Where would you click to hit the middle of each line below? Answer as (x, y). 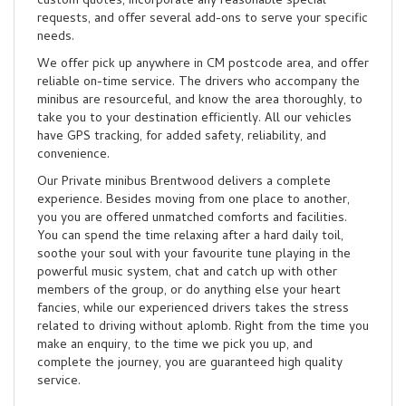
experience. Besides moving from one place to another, (193, 201)
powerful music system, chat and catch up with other (187, 273)
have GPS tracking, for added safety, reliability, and (182, 137)
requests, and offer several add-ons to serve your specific (203, 19)
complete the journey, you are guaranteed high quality (190, 364)
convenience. (73, 155)
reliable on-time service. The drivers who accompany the (198, 83)
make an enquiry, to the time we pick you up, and (175, 346)
